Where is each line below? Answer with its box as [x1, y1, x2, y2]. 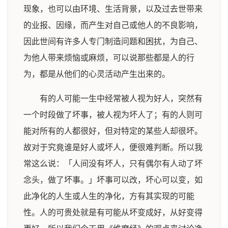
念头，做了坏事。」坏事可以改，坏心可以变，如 [23, 176, 203, 184]
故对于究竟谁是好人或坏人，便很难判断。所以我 [23, 143, 203, 152]
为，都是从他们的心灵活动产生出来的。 [23, 70, 170, 78]
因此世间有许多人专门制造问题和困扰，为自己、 [23, 37, 203, 46]
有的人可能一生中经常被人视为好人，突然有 [40, 94, 203, 103]
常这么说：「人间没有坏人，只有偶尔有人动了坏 [23, 159, 203, 168]
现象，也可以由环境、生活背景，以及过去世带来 [23, 5, 203, 13]
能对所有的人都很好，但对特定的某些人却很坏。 [23, 127, 203, 135]
